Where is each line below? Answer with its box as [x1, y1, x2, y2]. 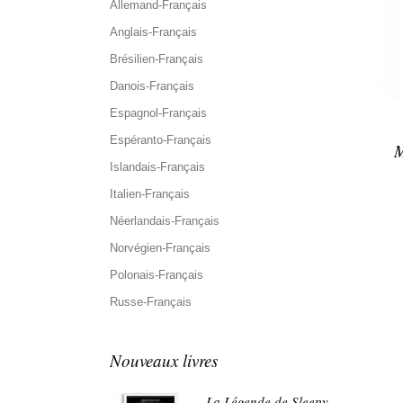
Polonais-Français [110, 268, 203, 282]
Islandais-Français [110, 160, 205, 174]
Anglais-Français [110, 25, 197, 39]
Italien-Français [110, 187, 190, 201]
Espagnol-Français [110, 106, 207, 120]
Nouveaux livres [110, 349, 218, 372]
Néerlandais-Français [110, 214, 219, 228]
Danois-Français [110, 79, 194, 93]
